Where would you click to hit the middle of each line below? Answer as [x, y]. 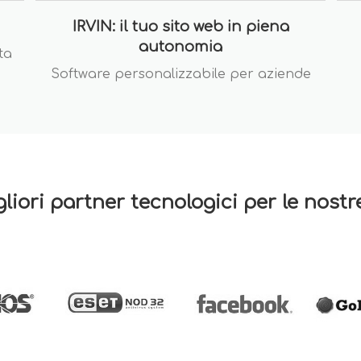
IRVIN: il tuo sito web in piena [180, 27]
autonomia [180, 47]
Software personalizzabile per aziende [180, 74]
